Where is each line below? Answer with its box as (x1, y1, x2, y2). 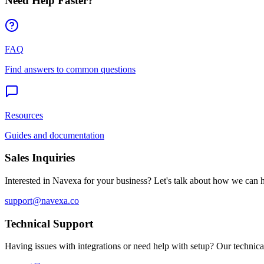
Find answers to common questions (5, 64, 136, 74)
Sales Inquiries (5, 151, 75, 164)
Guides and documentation (5, 130, 104, 140)
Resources (5, 110, 43, 120)
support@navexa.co (5, 196, 79, 206)
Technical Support (5, 217, 93, 230)
